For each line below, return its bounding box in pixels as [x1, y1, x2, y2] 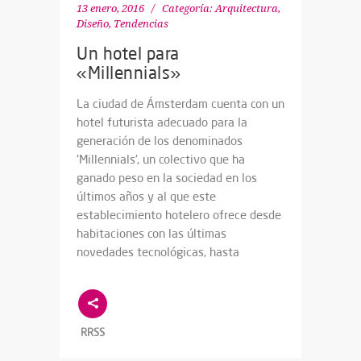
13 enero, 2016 [77, 2, 144, 15]
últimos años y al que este [77, 189, 216, 205]
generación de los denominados [77, 133, 243, 149]
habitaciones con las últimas [77, 226, 226, 242]
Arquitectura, [215, 2, 280, 15]
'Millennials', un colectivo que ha [77, 151, 245, 168]
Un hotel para [77, 43, 180, 64]
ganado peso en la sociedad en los [77, 170, 257, 186]
